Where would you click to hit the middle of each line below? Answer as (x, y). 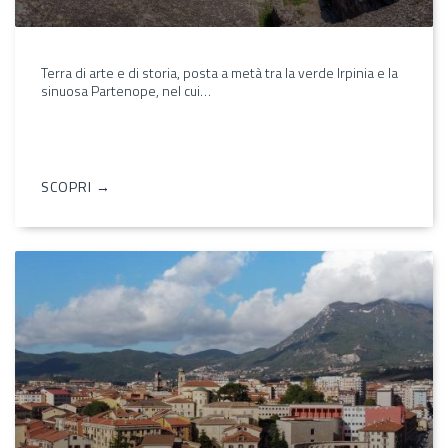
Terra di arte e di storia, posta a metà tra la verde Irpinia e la (219, 72)
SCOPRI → (76, 186)
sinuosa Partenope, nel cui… (126, 90)
